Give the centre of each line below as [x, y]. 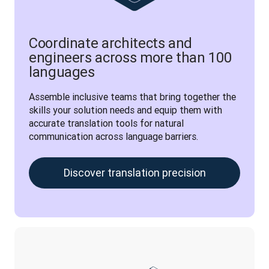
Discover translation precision [134, 173]
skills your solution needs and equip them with [125, 110]
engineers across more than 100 [130, 57]
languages [62, 72]
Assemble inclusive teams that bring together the [132, 97]
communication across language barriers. [113, 136]
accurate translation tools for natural [106, 123]
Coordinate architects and [111, 43]
